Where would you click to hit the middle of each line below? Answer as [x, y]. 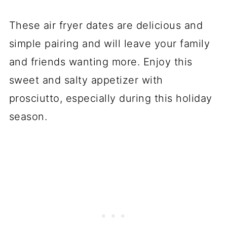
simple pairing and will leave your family [109, 44]
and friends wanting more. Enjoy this [101, 62]
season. [28, 117]
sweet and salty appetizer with [86, 80]
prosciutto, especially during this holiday [110, 99]
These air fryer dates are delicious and [106, 26]
